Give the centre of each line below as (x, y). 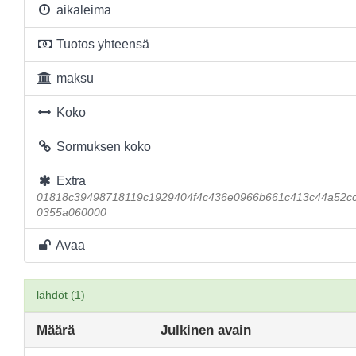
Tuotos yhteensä (101, 44)
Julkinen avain (206, 330)
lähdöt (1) (61, 295)
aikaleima (82, 10)
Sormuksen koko (102, 147)
